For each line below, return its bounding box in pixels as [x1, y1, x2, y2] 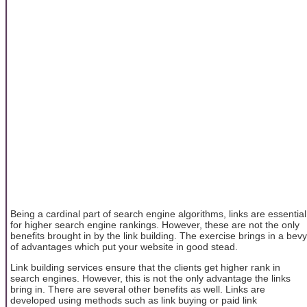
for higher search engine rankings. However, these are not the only [10, 219, 299, 230]
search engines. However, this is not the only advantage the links [10, 273, 291, 284]
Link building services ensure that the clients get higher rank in [10, 262, 280, 273]
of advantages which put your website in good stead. [10, 241, 238, 252]
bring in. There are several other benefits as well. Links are [10, 284, 265, 295]
